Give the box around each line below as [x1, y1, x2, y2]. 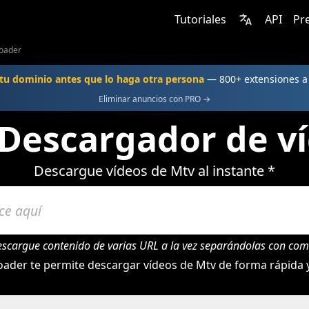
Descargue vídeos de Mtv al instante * [34, 161, 275, 180]
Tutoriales [175, 12, 226, 27]
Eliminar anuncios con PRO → [99, 93, 210, 105]
